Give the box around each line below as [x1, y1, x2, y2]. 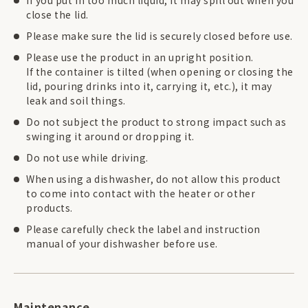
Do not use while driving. [26, 151, 148, 165]
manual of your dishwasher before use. [26, 236, 218, 251]
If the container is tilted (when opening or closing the [26, 65, 294, 79]
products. [26, 201, 74, 215]
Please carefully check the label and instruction [26, 222, 261, 236]
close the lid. [26, 8, 89, 22]
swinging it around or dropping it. [26, 129, 195, 144]
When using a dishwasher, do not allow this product [26, 172, 281, 186]
